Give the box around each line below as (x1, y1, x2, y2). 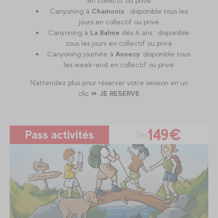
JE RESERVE (100, 89, 140, 97)
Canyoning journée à (47, 49, 115, 58)
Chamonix (91, 6, 125, 15)
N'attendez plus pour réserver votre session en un (30, 78, 188, 87)
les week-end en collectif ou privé (64, 60, 174, 69)
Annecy (115, 49, 140, 58)
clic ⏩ (78, 89, 100, 97)
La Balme (90, 28, 120, 36)
